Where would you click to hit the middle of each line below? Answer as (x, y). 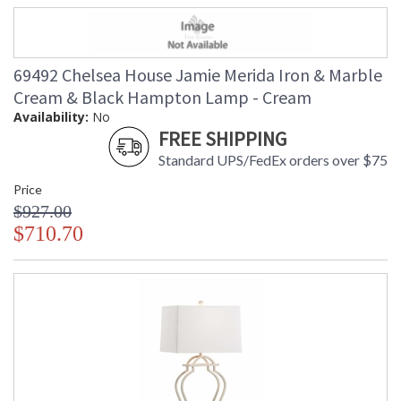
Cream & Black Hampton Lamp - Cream (162, 98)
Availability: (51, 117)
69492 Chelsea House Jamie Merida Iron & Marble (198, 75)
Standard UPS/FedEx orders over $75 (273, 160)
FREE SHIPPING (222, 139)
